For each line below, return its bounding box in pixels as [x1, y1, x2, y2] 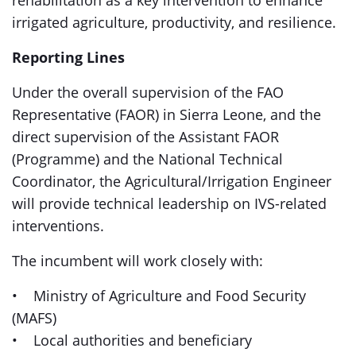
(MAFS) [12, 308, 60, 327]
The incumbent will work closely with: [12, 251, 263, 270]
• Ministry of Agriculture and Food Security [12, 286, 306, 305]
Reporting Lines [12, 48, 125, 67]
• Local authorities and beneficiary [12, 331, 252, 350]
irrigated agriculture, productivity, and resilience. [12, 13, 336, 32]
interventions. [12, 216, 104, 235]
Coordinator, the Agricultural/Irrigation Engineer [12, 172, 331, 191]
